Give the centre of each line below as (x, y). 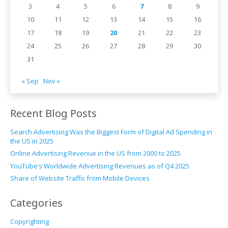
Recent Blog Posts (53, 113)
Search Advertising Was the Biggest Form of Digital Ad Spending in (111, 132)
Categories (36, 203)
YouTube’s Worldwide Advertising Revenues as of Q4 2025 (99, 166)
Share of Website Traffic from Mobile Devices (80, 178)
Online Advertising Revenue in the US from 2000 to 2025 (95, 153)
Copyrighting (29, 222)
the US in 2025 (32, 141)
